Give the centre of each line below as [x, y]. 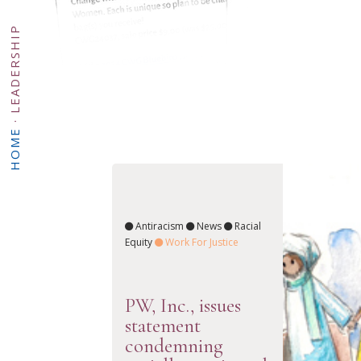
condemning [174, 346]
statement [162, 326]
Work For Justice [201, 242]
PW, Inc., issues [183, 306]
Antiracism [159, 226]
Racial [247, 226]
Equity [138, 242]
